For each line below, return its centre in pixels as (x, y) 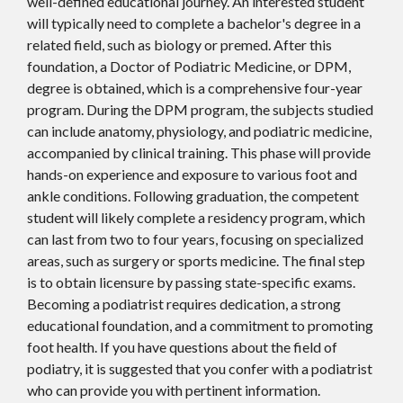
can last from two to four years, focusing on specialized (195, 238)
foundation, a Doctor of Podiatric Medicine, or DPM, (189, 66)
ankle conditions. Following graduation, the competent (193, 195)
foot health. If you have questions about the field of (182, 346)
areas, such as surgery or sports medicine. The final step (196, 260)
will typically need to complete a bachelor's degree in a (194, 22)
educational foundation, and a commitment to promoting (200, 325)
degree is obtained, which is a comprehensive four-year (195, 87)
